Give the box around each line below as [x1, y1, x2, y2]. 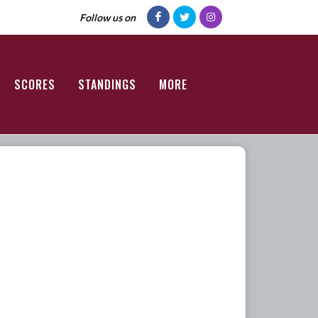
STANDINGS [78, 75, 136, 93]
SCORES [14, 75, 55, 93]
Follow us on [79, 11, 136, 23]
